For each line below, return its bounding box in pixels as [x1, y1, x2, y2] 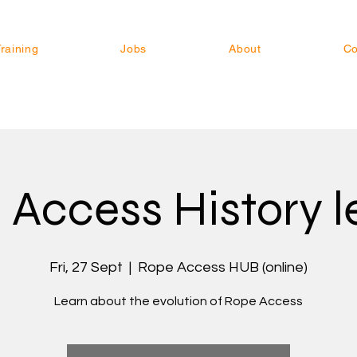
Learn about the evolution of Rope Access [54, 295, 303, 308]
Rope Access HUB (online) [138, 260, 308, 275]
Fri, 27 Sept [49, 260, 123, 275]
